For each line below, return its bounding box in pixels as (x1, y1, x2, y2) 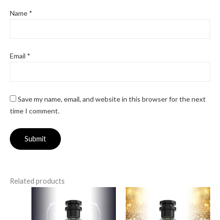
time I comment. (10, 106, 59, 115)
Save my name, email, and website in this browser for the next (18, 94, 206, 103)
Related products (10, 177, 65, 186)
